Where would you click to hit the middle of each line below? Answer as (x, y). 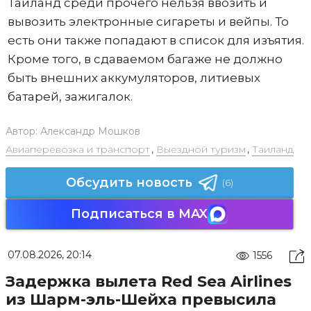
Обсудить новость (129, 182)
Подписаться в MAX (139, 213)
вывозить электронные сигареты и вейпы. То (148, 21)
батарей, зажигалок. (71, 96)
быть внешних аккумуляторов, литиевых (134, 77)
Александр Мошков (90, 131)
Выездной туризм (201, 149)
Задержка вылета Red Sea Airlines (148, 281)
